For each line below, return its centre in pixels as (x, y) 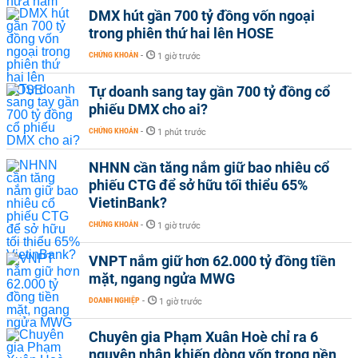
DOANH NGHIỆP (114, 300)
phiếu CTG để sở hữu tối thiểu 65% (198, 185)
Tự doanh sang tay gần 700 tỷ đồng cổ (209, 91)
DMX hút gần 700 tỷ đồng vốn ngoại (202, 15)
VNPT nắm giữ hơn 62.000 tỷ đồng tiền (212, 261)
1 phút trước (182, 132)
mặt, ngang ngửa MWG (162, 278)
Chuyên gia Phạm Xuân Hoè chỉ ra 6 (203, 336)
